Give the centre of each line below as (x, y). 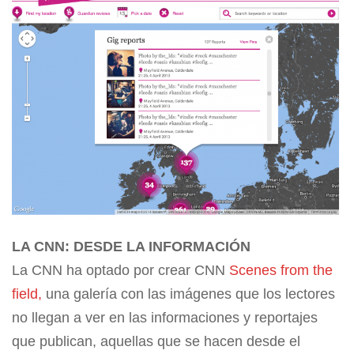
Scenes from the (281, 270)
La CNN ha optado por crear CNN (121, 270)
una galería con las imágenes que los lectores (188, 294)
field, (27, 294)
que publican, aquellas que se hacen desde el (156, 341)
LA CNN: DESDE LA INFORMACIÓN (131, 246)
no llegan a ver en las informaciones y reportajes (165, 317)
